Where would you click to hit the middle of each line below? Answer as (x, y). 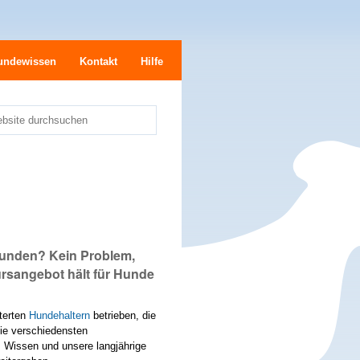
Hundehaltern (60, 315)
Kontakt (99, 62)
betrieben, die (123, 315)
